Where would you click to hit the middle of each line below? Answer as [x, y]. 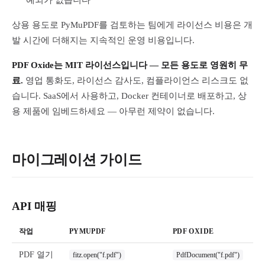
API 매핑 [34, 206]
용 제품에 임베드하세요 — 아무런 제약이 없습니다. [113, 111]
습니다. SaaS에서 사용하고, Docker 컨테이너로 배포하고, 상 [129, 96]
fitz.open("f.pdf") [97, 255]
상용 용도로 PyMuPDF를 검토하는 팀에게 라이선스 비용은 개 [132, 25]
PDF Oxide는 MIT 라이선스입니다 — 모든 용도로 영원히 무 [130, 65]
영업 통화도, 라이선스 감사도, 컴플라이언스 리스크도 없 [136, 80]
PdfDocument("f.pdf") [208, 255]
